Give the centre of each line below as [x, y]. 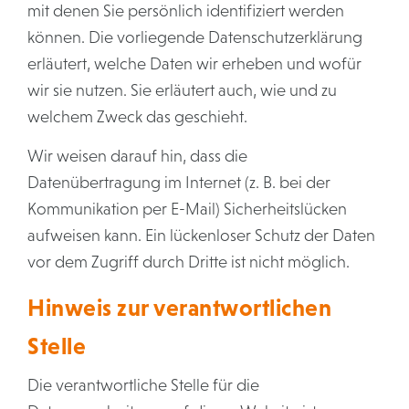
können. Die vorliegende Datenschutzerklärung [195, 37]
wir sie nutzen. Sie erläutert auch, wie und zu [182, 90]
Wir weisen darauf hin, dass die [137, 156]
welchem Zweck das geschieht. [137, 117]
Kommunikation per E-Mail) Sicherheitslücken [187, 209]
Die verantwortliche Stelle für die [143, 385]
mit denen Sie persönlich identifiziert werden [186, 11]
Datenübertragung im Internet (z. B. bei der [179, 183]
